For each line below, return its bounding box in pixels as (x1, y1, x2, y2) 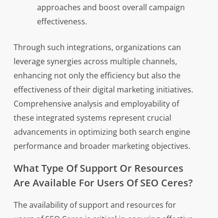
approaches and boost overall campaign (36, 2, 185, 13)
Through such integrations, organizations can (13, 42, 181, 53)
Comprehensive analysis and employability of (13, 98, 179, 109)
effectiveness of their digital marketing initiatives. (13, 84, 193, 95)
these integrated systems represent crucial (13, 112, 171, 123)
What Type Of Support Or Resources (13, 162, 183, 175)
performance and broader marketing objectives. (13, 141, 190, 151)
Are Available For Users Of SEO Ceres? (13, 176, 193, 189)
